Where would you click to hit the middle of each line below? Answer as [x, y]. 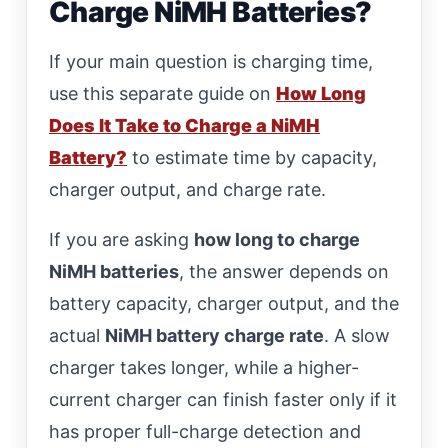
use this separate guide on [162, 93]
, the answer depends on [284, 271]
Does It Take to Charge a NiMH [184, 125]
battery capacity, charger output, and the [224, 303]
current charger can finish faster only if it [223, 399]
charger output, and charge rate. [187, 189]
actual [77, 335]
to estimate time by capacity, [252, 157]
